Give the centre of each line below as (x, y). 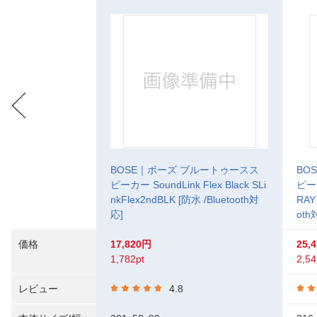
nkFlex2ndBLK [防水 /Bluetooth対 (185, 200)
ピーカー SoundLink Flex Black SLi (188, 185)
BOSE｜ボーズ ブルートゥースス (185, 170)
